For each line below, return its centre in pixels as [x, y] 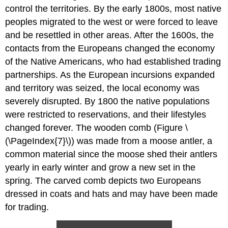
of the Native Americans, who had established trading [113, 62]
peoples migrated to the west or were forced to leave [112, 22]
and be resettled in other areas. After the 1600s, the [110, 35]
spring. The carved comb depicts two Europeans [103, 181]
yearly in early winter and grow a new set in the [101, 168]
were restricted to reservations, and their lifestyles [106, 115]
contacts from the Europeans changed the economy [110, 49]
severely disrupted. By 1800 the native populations [108, 102]
